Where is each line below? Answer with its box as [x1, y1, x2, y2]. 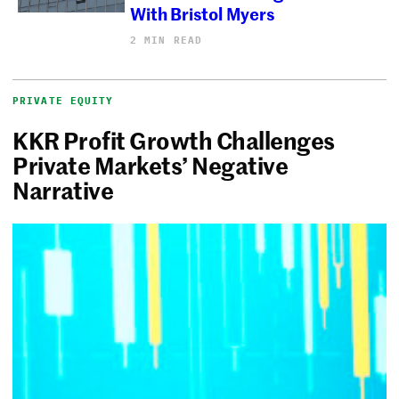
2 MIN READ [130, 34, 203, 47]
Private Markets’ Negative [12, 149, 289, 182]
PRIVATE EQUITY [12, 94, 114, 108]
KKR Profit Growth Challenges [12, 124, 335, 157]
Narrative [12, 174, 126, 207]
